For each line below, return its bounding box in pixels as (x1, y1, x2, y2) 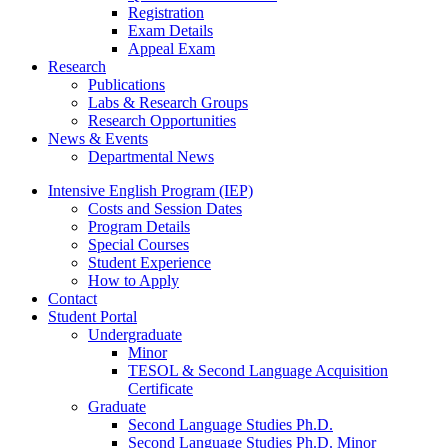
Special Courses (88, 236, 189, 254)
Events (101, 130, 148, 148)
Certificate (128, 380, 193, 398)
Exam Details (128, 22, 213, 40)
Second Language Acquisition (194, 362, 388, 380)
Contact (48, 290, 97, 308)
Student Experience (88, 254, 211, 272)
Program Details (88, 218, 190, 236)
